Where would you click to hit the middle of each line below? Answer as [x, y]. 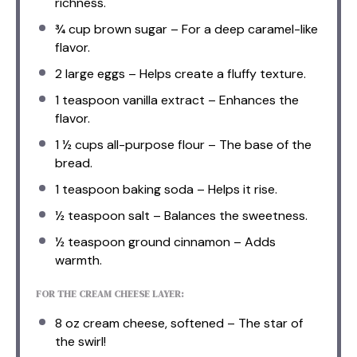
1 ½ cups [79, 144]
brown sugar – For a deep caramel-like [204, 29]
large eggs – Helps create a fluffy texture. [184, 73]
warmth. [78, 260]
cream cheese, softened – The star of [191, 323]
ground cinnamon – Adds [200, 241]
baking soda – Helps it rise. [198, 189]
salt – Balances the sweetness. [216, 215]
